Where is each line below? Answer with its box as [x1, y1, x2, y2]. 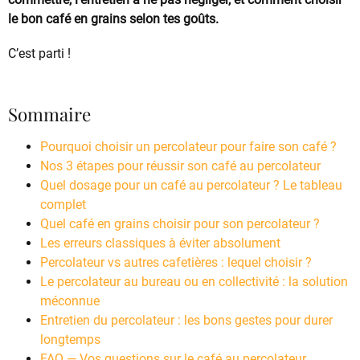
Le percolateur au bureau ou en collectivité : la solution [40, 274, 348, 290]
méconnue [40, 293, 100, 309]
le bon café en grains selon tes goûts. [8, 11, 219, 27]
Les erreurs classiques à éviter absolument [40, 235, 280, 252]
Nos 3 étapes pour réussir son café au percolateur [40, 158, 321, 174]
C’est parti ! [8, 46, 71, 62]
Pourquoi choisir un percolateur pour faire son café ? [40, 139, 337, 155]
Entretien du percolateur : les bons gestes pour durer [40, 313, 333, 329]
